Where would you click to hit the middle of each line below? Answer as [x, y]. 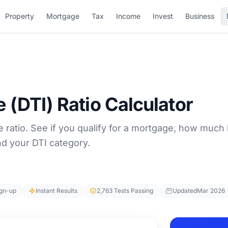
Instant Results [56, 191]
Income [128, 16]
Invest [163, 16]
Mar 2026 [211, 191]
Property [19, 16]
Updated [185, 191]
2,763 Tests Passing [125, 191]
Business [199, 16]
